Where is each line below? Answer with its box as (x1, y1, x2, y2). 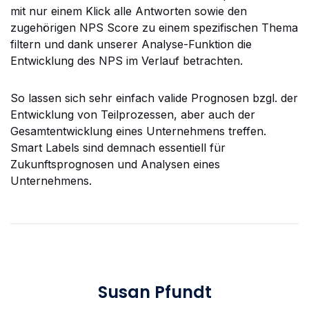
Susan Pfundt (98, 280, 212, 303)
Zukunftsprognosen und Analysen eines (10, 157, 220, 172)
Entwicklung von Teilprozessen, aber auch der (10, 108, 255, 122)
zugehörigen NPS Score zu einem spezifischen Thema (10, 20, 298, 34)
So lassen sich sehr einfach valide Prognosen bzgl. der (10, 91, 298, 106)
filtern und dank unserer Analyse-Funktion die (10, 37, 252, 51)
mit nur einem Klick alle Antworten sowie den (10, 3, 247, 18)
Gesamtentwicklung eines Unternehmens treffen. (10, 124, 266, 139)
